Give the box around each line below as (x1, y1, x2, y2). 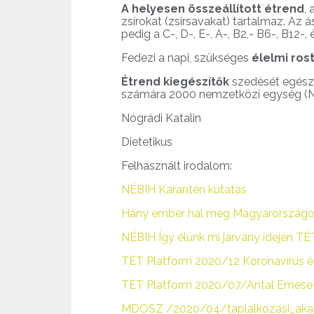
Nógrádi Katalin (121, 111, 201, 125)
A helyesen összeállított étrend (121, 2, 304, 16)
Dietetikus (121, 135, 172, 149)
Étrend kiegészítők (121, 75, 229, 89)
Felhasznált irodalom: (121, 159, 232, 173)
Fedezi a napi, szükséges (121, 51, 252, 65)
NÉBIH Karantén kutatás (121, 183, 247, 197)
